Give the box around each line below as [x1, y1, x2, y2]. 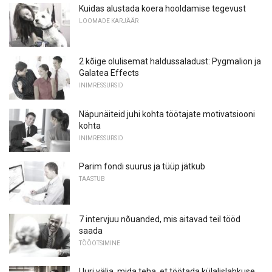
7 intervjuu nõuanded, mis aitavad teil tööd [79, 214, 240, 224]
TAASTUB [79, 175, 105, 183]
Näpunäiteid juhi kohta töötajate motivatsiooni [79, 109, 255, 119]
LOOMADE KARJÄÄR [79, 18, 138, 25]
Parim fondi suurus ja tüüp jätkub [79, 161, 205, 172]
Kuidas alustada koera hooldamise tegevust [79, 4, 246, 14]
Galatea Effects [79, 67, 139, 78]
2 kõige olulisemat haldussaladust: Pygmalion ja [79, 56, 261, 66]
